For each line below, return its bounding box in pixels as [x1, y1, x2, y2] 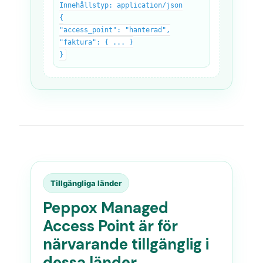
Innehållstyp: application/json [59, 1, 183, 9]
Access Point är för [43, 216, 178, 236]
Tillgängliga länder [50, 178, 122, 188]
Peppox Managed [43, 198, 169, 218]
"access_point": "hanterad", [59, 26, 171, 34]
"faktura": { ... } [59, 38, 134, 46]
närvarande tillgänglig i [43, 234, 210, 254]
